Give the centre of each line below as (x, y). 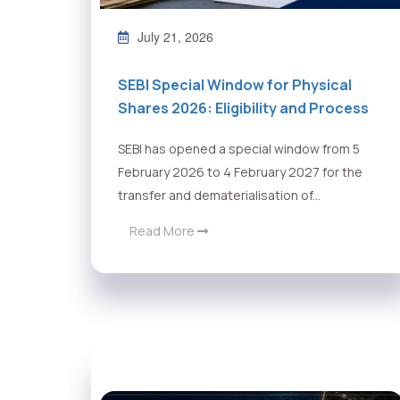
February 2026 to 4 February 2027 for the (240, 172)
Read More (163, 231)
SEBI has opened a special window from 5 (239, 149)
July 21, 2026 (175, 37)
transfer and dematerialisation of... (219, 196)
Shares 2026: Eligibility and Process (243, 108)
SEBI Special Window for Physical (235, 85)
